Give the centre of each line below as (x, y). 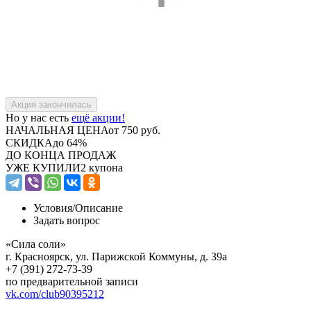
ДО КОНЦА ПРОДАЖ (61, 155)
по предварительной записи (72, 281)
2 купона (102, 167)
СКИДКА (29, 142)
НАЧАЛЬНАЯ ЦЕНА (57, 130)
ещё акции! (98, 117)
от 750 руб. (134, 130)
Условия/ (54, 208)
